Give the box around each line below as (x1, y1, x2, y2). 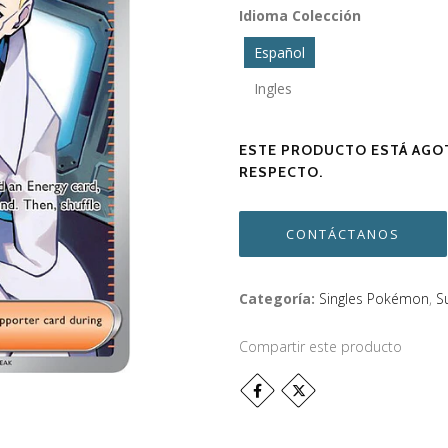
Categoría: (239, 289, 315, 308)
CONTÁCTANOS (286, 225, 400, 243)
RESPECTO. (239, 163, 323, 181)
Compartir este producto (239, 337, 402, 356)
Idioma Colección (239, 6, 361, 25)
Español (254, 43, 305, 62)
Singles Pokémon (319, 289, 429, 308)
